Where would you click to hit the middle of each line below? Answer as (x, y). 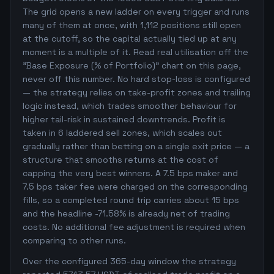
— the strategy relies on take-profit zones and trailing (137, 92)
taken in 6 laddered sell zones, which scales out (122, 133)
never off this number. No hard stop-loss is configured (136, 79)
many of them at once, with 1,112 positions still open (132, 25)
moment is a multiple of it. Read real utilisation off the (135, 52)
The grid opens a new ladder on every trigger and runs (136, 12)
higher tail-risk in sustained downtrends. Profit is (124, 119)
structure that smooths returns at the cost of (120, 160)
